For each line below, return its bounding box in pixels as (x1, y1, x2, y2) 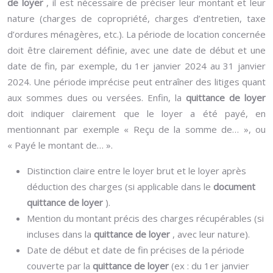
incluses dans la (27, 228, 94, 240)
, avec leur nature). (172, 228, 250, 240)
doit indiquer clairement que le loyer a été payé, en (7, 107, 266, 119)
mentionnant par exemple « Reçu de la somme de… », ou (7, 123, 266, 135)
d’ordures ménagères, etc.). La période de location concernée (7, 28, 266, 40)
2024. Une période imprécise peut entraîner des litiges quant (7, 76, 266, 88)
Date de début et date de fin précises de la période (27, 244, 244, 256)
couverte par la (27, 260, 93, 272)
